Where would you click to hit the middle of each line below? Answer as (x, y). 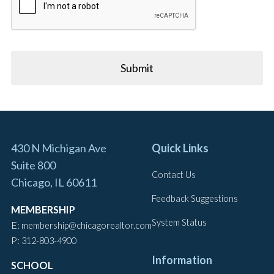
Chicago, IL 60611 (54, 182)
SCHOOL (32, 265)
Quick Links (180, 148)
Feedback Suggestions (195, 199)
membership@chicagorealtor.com (87, 225)
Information (182, 260)
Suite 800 (33, 165)
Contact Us (174, 174)
